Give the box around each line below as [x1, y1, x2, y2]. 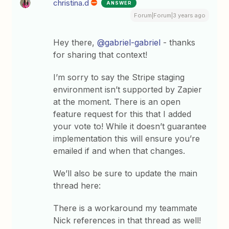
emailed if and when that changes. [53, 146, 186, 156]
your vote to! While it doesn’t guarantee [53, 121, 207, 132]
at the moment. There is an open [53, 97, 181, 107]
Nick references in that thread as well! [53, 215, 201, 226]
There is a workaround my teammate [53, 203, 198, 214]
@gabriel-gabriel [97, 37, 161, 48]
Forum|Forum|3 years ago [133, 12, 205, 19]
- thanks [161, 37, 196, 48]
